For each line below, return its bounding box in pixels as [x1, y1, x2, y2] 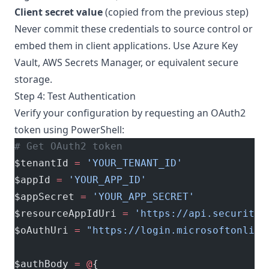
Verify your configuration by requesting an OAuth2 [14, 106, 246, 119]
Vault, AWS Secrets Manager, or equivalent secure [14, 56, 238, 69]
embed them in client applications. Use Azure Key [14, 39, 238, 52]
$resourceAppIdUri [14, 208, 122, 219]
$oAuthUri [14, 225, 74, 236]
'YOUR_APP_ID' [62, 174, 147, 186]
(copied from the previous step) [103, 5, 249, 19]
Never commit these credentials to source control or [14, 22, 253, 35]
